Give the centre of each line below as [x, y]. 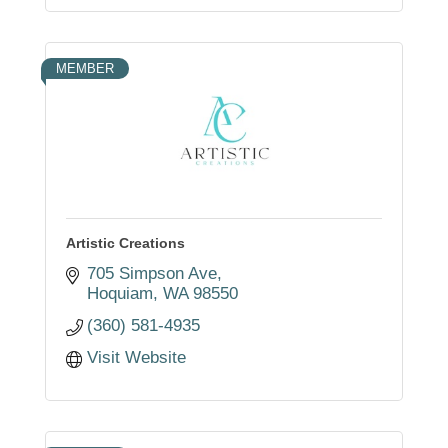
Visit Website [137, 357]
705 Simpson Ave [152, 273]
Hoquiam [120, 293]
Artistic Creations [125, 242]
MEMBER [84, 68]
